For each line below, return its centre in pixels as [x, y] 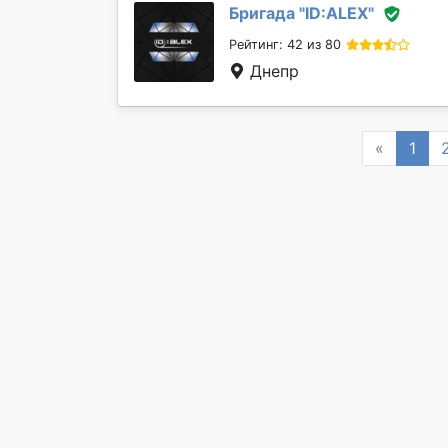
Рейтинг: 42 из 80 [285, 45]
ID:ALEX [336, 12]
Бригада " [267, 12]
